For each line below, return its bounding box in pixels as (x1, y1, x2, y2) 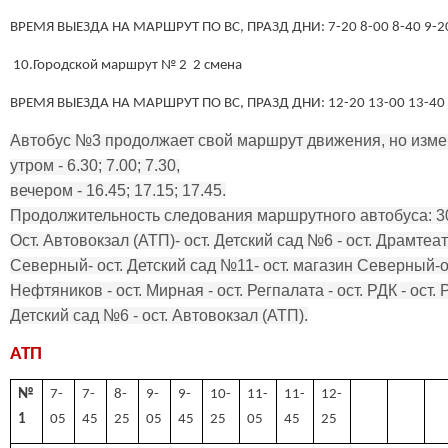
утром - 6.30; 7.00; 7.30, (10, 156, 180, 174)
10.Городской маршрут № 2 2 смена (10, 58, 242, 74)
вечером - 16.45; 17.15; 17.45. (10, 181, 226, 199)
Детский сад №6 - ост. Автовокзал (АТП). (10, 306, 308, 324)
